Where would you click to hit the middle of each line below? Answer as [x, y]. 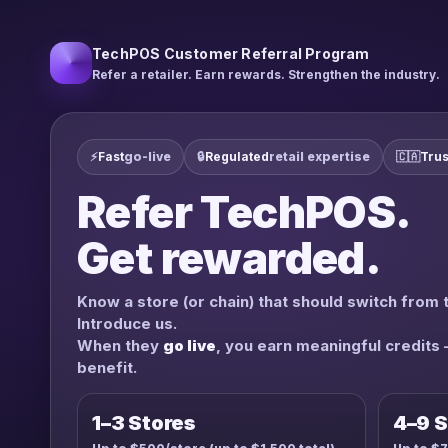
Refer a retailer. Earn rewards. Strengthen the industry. [266, 74]
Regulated [237, 156]
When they [120, 345]
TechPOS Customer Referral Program [231, 53]
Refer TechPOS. [244, 212]
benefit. [107, 367]
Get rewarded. [229, 258]
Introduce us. [127, 323]
